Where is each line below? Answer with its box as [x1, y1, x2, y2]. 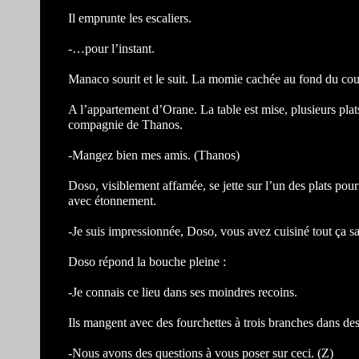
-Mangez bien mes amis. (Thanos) [68, 148, 240, 162]
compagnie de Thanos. [68, 118, 183, 131]
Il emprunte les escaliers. [68, 11, 192, 25]
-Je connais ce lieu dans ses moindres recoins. [68, 285, 297, 299]
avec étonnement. [68, 194, 156, 208]
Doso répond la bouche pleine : [68, 255, 226, 268]
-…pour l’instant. [68, 42, 155, 55]
